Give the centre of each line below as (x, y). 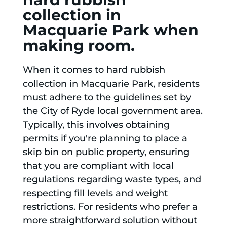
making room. (79, 46)
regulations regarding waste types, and (112, 180)
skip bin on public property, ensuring (106, 152)
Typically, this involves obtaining (96, 125)
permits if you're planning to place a (105, 139)
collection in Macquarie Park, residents (111, 84)
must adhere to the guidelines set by (107, 98)
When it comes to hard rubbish (94, 70)
